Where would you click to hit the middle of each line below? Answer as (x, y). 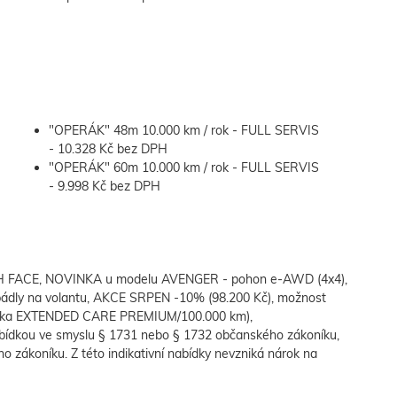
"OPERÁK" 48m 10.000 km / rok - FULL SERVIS (184, 131)
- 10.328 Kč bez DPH (108, 149)
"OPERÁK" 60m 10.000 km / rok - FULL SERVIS (184, 168)
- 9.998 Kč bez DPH (105, 187)
